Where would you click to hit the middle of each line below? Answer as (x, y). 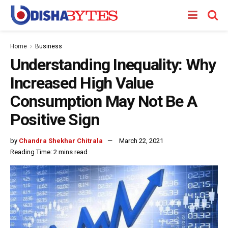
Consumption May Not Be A (104, 101)
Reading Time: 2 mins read (49, 152)
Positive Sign (55, 120)
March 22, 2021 (141, 140)
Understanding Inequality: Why (113, 65)
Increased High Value (82, 83)
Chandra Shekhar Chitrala (61, 140)
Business (49, 46)
